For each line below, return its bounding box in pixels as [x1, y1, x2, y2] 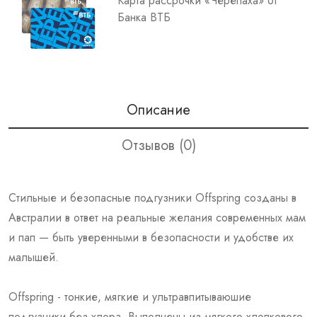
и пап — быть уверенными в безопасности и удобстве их [8, 229, 294, 246]
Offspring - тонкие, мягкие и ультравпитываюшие [8, 288, 251, 305]
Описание [127, 99, 190, 120]
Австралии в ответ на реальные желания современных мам [8, 209, 306, 226]
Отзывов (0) [121, 134, 196, 156]
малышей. [8, 248, 59, 265]
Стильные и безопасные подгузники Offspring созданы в [8, 189, 296, 206]
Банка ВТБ [117, 8, 171, 25]
